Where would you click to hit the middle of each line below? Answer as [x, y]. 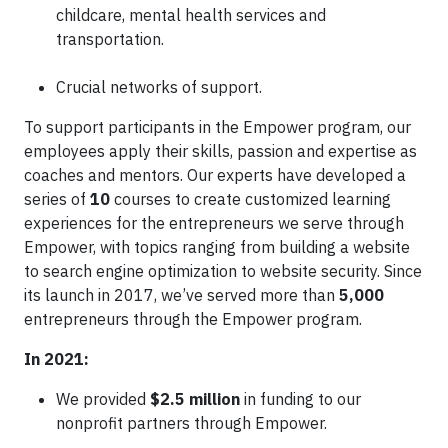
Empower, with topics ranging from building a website [217, 247]
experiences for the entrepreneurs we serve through [214, 223]
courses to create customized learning [250, 199]
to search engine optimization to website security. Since [223, 271]
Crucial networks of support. [159, 87]
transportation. [110, 39]
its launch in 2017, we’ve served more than [181, 295]
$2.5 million [193, 399]
